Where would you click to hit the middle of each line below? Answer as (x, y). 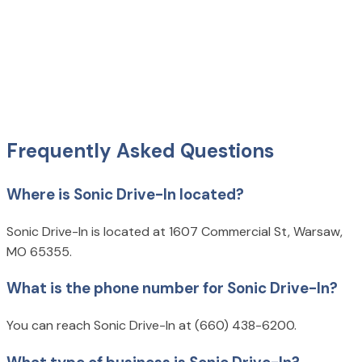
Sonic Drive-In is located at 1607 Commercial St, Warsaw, (175, 231)
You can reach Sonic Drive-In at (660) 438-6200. (152, 326)
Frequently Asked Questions (140, 151)
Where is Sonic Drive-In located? (125, 194)
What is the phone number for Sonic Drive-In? (172, 288)
